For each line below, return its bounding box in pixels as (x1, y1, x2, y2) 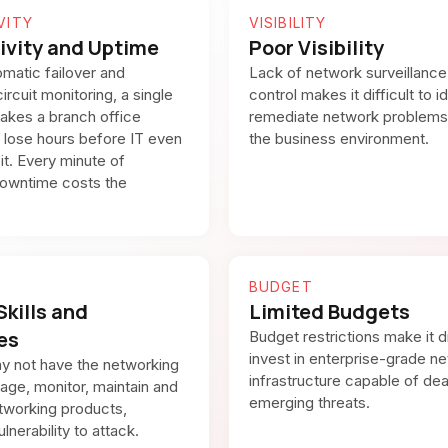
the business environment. (249, 129, 430, 148)
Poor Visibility (249, 34, 385, 61)
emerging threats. (249, 393, 371, 412)
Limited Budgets (249, 298, 411, 325)
